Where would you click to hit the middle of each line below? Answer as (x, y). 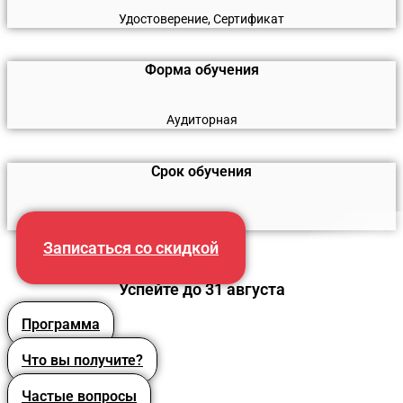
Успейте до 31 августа (201, 289)
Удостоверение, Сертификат (201, 18)
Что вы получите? (82, 360)
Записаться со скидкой (131, 247)
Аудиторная (201, 120)
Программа (61, 324)
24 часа (201, 221)
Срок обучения (201, 171)
